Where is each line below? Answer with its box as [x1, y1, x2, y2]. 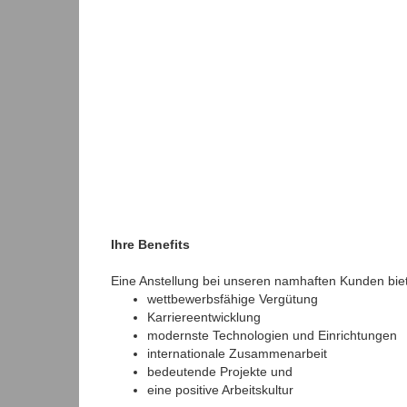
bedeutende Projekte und [147, 364, 293, 380]
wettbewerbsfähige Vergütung [147, 292, 318, 307]
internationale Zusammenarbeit [147, 346, 327, 362]
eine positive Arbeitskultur [147, 382, 293, 398]
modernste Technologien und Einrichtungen [147, 328, 397, 343]
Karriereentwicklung [147, 310, 261, 325]
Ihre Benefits [111, 237, 190, 253]
